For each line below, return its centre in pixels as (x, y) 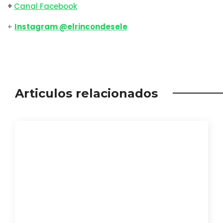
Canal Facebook (46, 6)
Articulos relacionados (86, 93)
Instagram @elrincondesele (71, 27)
